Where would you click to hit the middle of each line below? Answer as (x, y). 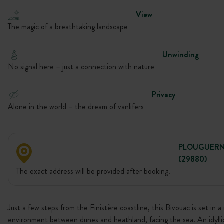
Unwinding (181, 55)
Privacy (164, 95)
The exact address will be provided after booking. (93, 171)
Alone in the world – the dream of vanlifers (76, 107)
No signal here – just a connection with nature (81, 67)
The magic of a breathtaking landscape (68, 27)
